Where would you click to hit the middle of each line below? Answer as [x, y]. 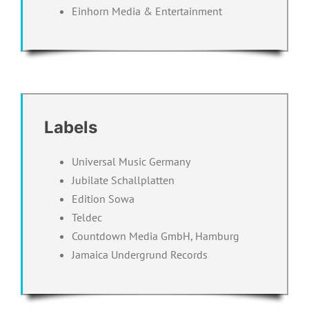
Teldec [87, 217]
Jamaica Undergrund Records [139, 254]
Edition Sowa [103, 198]
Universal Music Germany [131, 161]
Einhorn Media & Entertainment [147, 11]
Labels [70, 127]
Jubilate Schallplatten [123, 180]
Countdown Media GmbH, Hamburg [155, 236]
